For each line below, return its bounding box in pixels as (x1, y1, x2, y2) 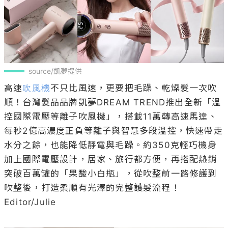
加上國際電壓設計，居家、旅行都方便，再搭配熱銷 (4, 154, 217, 165)
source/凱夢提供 (28, 67, 82, 76)
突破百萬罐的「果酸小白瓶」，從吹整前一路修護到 (4, 168, 217, 179)
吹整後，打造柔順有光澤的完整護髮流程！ (4, 183, 180, 193)
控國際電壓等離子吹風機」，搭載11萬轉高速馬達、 (4, 111, 217, 122)
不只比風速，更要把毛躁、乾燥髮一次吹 (50, 83, 217, 94)
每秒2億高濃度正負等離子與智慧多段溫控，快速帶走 (4, 126, 223, 136)
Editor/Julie (4, 197, 56, 208)
